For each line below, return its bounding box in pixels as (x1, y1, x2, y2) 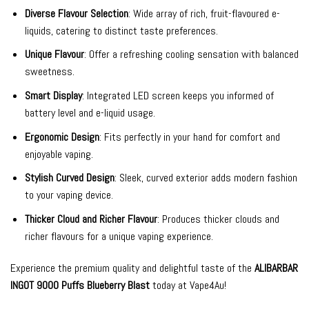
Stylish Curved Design (24, 170, 114, 186)
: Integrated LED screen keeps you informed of (81, 88, 274, 103)
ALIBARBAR (255, 260, 298, 275)
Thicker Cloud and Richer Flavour (24, 211, 157, 226)
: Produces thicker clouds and (157, 211, 279, 226)
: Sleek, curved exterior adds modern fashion (114, 170, 297, 186)
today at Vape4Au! (150, 277, 226, 292)
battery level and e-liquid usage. (24, 106, 155, 121)
